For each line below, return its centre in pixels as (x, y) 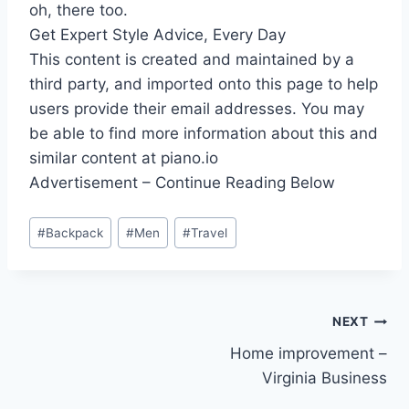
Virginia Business (325, 378)
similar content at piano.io (124, 158)
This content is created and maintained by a (192, 60)
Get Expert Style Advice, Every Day (157, 35)
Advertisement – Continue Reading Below (182, 183)
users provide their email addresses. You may (197, 109)
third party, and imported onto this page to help (204, 84)
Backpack (75, 232)
